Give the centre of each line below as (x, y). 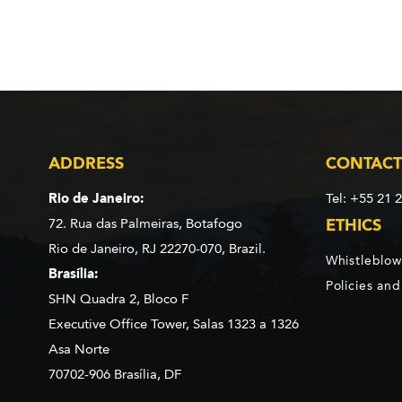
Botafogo (214, 223)
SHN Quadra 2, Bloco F (118, 298)
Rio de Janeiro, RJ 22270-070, (136, 248)
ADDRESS (86, 163)
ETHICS (353, 225)
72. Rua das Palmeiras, (115, 223)
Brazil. (247, 248)
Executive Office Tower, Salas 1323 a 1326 (173, 323)
